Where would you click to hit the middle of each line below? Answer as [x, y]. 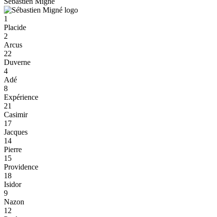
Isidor [13, 184]
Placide [15, 27]
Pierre [13, 149]
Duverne [17, 62]
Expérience [21, 97]
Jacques [16, 132]
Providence [21, 167]
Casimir [16, 114]
